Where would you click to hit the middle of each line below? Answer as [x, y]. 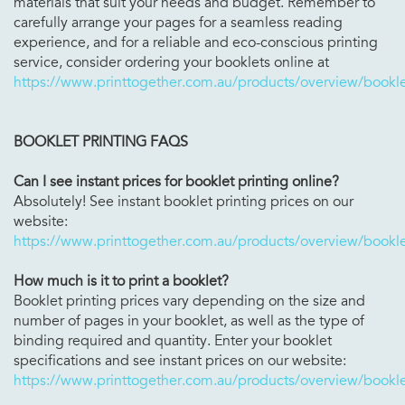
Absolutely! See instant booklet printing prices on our [184, 201]
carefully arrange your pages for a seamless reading [178, 22]
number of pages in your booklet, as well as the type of [189, 320]
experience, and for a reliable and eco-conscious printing [196, 42]
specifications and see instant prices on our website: [180, 360]
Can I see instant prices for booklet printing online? [176, 181]
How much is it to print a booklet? [121, 281]
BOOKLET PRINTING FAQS [101, 141]
